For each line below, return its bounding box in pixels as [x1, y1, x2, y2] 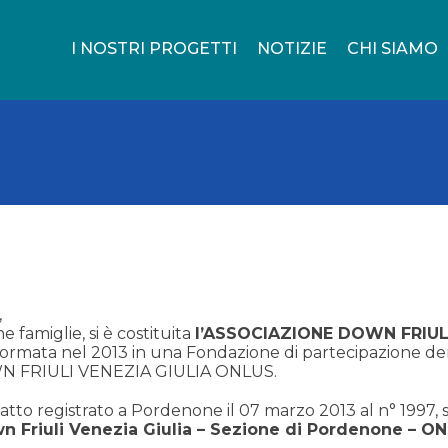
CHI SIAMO [347, 39, 438, 58]
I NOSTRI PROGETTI [71, 39, 237, 58]
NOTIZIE [257, 39, 327, 58]
